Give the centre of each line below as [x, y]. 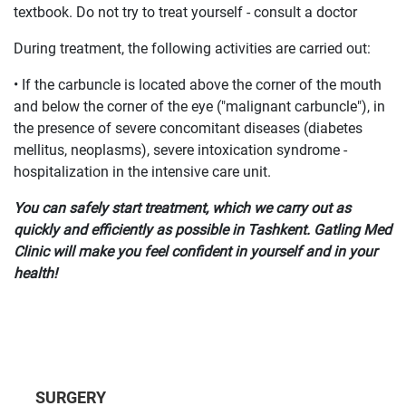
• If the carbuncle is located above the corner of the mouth [198, 85]
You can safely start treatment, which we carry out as [182, 208]
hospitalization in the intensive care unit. [142, 172]
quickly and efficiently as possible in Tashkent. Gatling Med [203, 230]
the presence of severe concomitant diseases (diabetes [188, 128]
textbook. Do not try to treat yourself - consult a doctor [185, 12]
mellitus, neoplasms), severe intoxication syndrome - [180, 150]
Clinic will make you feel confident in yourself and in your [195, 251]
